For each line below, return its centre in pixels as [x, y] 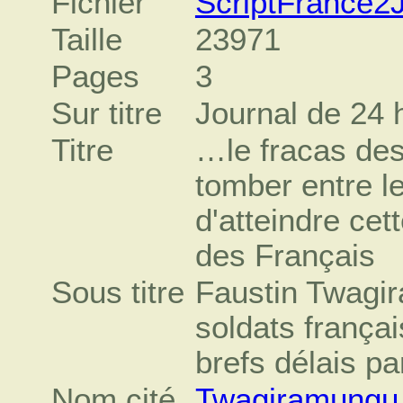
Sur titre [107, 113]
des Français [285, 255]
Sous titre [118, 292]
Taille [87, 39]
